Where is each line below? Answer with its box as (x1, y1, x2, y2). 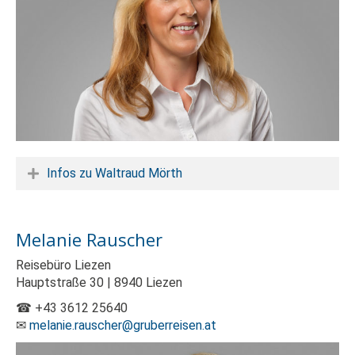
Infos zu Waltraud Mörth (47, 166, 182, 181)
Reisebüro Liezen (16, 258, 111, 273)
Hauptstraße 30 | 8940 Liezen (16, 275, 182, 291)
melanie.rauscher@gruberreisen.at (29, 318, 216, 334)
